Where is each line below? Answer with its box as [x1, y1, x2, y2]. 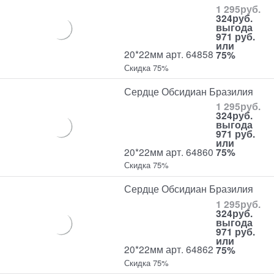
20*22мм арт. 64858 [124, 47, 217, 61]
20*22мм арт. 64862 [124, 242, 217, 256]
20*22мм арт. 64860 [124, 145, 217, 159]
